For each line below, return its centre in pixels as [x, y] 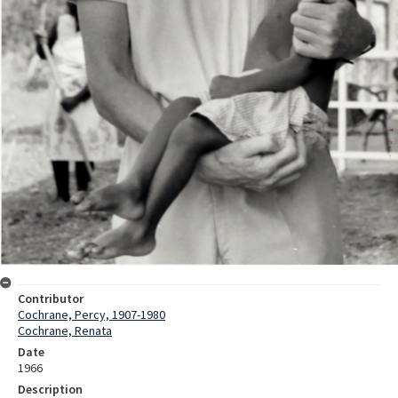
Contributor [51, 299]
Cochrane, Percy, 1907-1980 [92, 315]
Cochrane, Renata [65, 331]
